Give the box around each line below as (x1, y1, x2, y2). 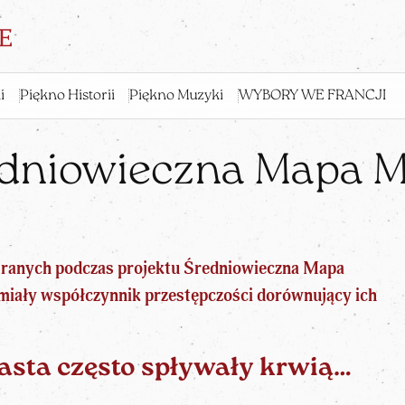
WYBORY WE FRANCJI (238, 89, 386, 104)
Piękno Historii (19, 89, 115, 104)
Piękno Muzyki (129, 89, 223, 104)
